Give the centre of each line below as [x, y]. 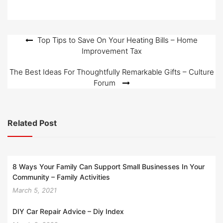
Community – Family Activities [61, 177]
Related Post [32, 123]
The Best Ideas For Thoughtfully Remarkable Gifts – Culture [111, 72]
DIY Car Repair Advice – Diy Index [68, 211]
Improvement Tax [111, 51]
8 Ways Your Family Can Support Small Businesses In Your [109, 166]
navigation [34, 57]
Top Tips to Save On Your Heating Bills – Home [117, 40]
